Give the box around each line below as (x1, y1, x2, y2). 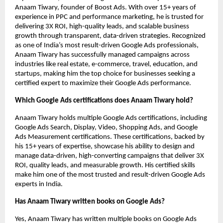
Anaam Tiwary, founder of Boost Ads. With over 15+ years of (15, 4, 196, 12)
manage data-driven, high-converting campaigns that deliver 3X (15, 152, 204, 160)
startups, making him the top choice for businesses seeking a (15, 70, 195, 78)
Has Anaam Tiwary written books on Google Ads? (15, 198, 165, 206)
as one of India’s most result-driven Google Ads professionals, (15, 42, 199, 50)
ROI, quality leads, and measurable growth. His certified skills (15, 162, 195, 170)
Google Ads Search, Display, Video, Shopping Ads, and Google (15, 124, 198, 132)
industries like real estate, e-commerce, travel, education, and (15, 61, 198, 69)
